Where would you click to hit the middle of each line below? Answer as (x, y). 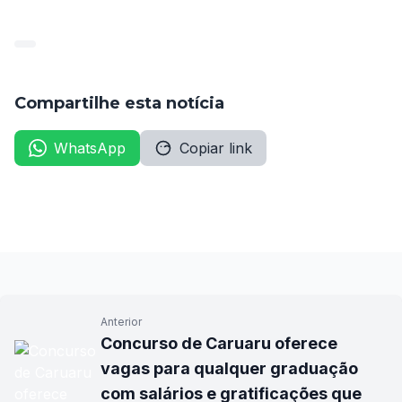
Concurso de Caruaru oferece (219, 343)
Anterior (121, 322)
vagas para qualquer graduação (229, 368)
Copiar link (216, 148)
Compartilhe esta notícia (119, 103)
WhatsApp (90, 148)
